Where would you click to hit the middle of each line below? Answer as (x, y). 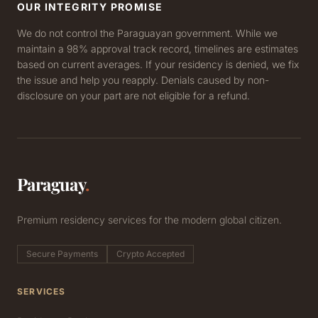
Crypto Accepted (150, 254)
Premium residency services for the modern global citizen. (149, 220)
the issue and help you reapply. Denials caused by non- (143, 80)
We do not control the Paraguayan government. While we (147, 33)
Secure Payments (62, 254)
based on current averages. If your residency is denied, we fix (158, 65)
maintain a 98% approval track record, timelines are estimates (158, 49)
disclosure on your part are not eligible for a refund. (133, 96)
